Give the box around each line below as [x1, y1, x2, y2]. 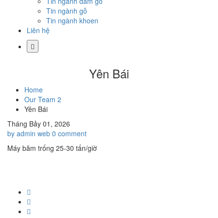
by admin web [7, 128, 50, 138]
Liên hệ [27, 25, 50, 35]
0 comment [52, 128, 87, 138]
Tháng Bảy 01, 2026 [7, 119, 70, 128]
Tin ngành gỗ [46, 6, 87, 16]
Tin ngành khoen [46, 16, 98, 25]
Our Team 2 [24, 94, 61, 104]
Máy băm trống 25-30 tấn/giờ [7, 143, 97, 153]
